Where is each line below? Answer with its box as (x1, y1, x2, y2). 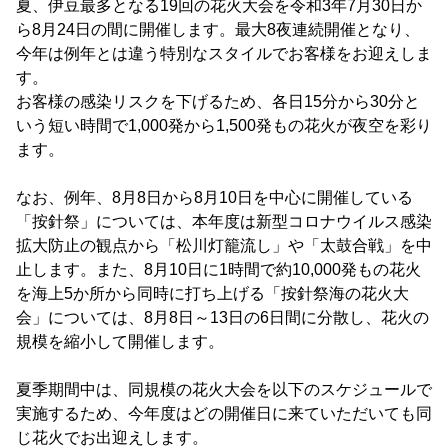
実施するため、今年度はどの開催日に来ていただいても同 (16, 405, 432, 422)
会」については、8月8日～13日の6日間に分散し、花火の (16, 309, 429, 326)
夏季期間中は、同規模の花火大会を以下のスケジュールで (16, 381, 432, 398)
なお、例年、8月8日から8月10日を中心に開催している (16, 189, 413, 206)
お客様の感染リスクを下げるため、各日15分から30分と (16, 93, 420, 110)
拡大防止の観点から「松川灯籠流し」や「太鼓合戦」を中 (16, 237, 432, 254)
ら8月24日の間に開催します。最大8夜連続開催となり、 (16, 21, 420, 38)
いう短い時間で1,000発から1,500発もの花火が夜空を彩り (16, 117, 432, 134)
